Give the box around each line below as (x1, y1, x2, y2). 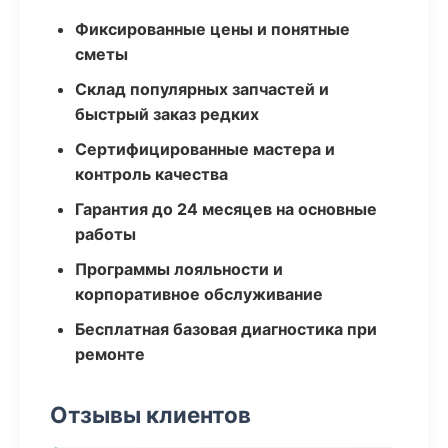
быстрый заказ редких (75, 104, 259, 124)
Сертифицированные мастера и (75, 139, 335, 159)
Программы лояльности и (75, 259, 283, 279)
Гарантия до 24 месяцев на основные (75, 199, 377, 219)
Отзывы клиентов (50, 401, 251, 428)
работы (75, 224, 136, 244)
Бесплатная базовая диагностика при (75, 319, 377, 339)
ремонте (75, 344, 145, 364)
